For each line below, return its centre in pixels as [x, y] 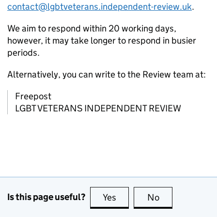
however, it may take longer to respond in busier [102, 40]
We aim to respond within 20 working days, [92, 28]
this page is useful [154, 197]
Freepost [33, 96]
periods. [23, 52]
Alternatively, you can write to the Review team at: [107, 74]
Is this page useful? [46, 197]
